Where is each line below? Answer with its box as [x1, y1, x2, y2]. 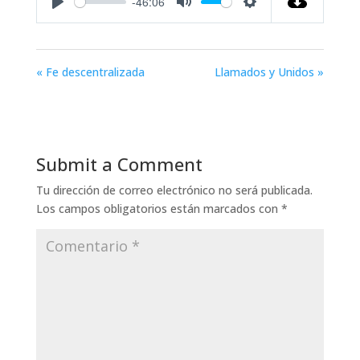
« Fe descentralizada [35, 64, 145, 80]
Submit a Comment [35, 152, 202, 176]
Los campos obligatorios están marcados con [35, 201, 281, 216]
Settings [250, 10, 292, 26]
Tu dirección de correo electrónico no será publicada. [35, 182, 313, 198]
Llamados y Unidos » [215, 64, 325, 80]
